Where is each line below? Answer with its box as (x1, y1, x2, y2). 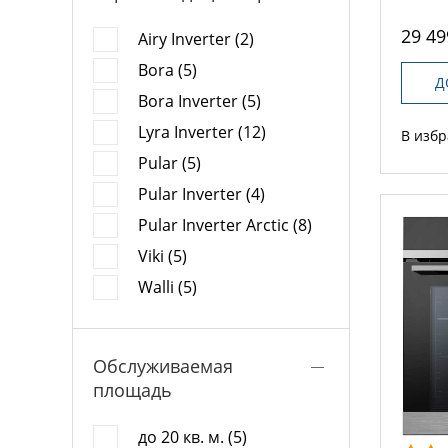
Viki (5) (138, 245, 187, 267)
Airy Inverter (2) (138, 28, 254, 50)
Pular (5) (138, 152, 201, 174)
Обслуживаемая (93, 354, 233, 378)
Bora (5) (138, 59, 197, 81)
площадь (93, 378, 172, 402)
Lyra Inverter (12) (138, 121, 266, 143)
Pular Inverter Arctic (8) (138, 214, 312, 236)
